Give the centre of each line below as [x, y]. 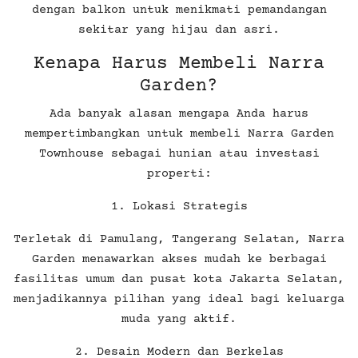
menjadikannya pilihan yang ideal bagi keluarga [179, 299]
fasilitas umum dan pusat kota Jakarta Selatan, [179, 279]
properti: [179, 173]
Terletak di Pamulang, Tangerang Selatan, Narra [179, 239]
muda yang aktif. [179, 319]
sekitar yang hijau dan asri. [179, 30]
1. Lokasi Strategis [179, 206]
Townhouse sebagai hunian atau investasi [179, 153]
